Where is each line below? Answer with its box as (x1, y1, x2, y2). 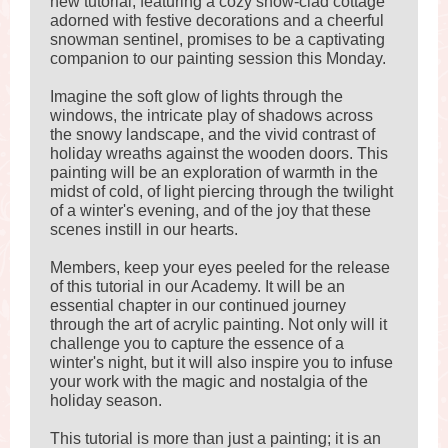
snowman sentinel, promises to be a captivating (50, 31, 385, 48)
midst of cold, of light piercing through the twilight (50, 183, 393, 200)
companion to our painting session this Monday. (50, 50, 386, 67)
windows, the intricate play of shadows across (50, 107, 373, 124)
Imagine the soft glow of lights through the (50, 88, 343, 105)
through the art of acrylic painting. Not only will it (50, 316, 387, 333)
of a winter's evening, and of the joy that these (50, 202, 371, 219)
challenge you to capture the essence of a (50, 335, 344, 352)
